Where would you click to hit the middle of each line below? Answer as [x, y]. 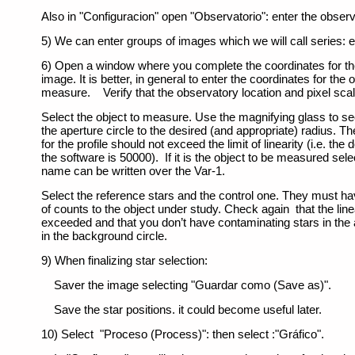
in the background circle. [105, 236]
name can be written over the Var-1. [134, 171]
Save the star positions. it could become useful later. [185, 310]
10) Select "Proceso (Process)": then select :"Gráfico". [183, 334]
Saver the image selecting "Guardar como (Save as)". [187, 285]
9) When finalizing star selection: [125, 261]
